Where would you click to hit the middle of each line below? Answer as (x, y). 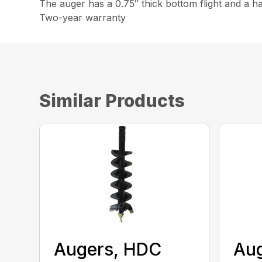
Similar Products (112, 101)
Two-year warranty (83, 18)
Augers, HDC (108, 249)
